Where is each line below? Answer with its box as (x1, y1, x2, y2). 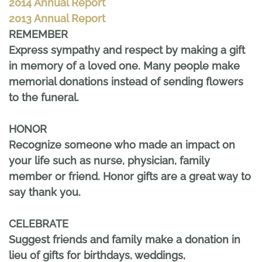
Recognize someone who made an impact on (9, 139, 235, 151)
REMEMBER (9, 28, 68, 41)
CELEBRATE (9, 218, 68, 230)
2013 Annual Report (9, 12, 105, 25)
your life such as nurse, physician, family (9, 154, 210, 167)
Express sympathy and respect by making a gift (9, 44, 245, 57)
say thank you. (9, 186, 81, 199)
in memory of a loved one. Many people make (9, 60, 240, 73)
